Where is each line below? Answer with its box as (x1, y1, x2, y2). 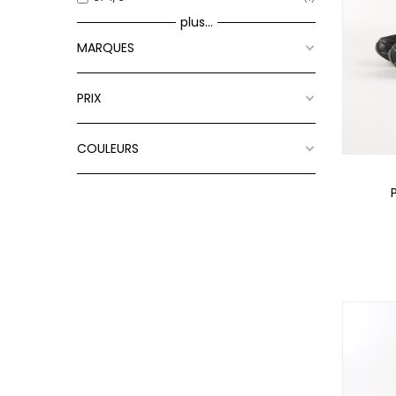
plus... (179, 12, 213, 31)
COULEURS (77, 139, 139, 157)
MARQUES (77, 38, 134, 57)
